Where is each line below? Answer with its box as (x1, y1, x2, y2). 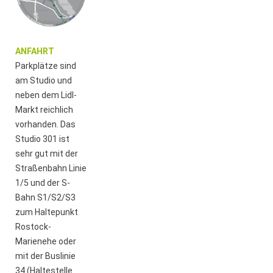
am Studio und (15, 75, 73, 85)
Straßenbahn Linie (15, 163, 87, 173)
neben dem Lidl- (15, 90, 77, 100)
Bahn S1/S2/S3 (15, 192, 76, 202)
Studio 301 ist (15, 133, 70, 144)
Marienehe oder (15, 236, 77, 246)
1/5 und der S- (15, 177, 71, 188)
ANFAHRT (15, 46, 55, 56)
